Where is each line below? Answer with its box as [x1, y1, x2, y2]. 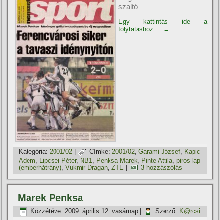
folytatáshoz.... [118, 26, 164, 33]
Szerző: [155, 207, 178, 215]
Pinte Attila [141, 156, 173, 164]
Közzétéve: [30, 207, 63, 215]
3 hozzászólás [141, 164, 183, 171]
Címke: [89, 147, 110, 155]
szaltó [118, 2, 138, 11]
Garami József [138, 147, 181, 155]
